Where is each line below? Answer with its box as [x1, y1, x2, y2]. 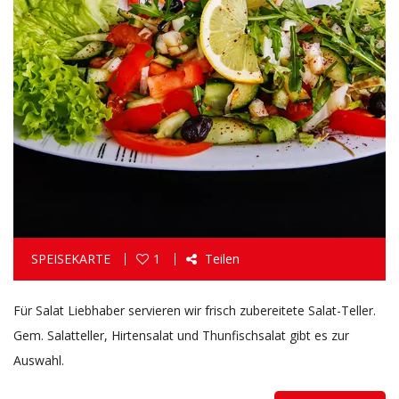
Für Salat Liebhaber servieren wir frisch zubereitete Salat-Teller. [13, 302, 376, 319]
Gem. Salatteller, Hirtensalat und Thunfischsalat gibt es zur [13, 327, 349, 344]
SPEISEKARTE [31, 250, 110, 267]
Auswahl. [13, 352, 64, 369]
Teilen [201, 250, 240, 267]
